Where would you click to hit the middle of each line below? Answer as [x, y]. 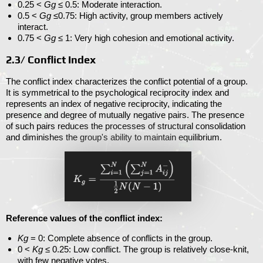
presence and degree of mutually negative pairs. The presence [125, 115]
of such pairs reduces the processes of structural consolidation [126, 126]
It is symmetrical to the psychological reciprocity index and [117, 93]
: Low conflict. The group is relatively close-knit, [159, 249]
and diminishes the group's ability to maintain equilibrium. [114, 137]
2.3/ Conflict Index [51, 60]
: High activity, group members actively [149, 16]
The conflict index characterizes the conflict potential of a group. [127, 82]
